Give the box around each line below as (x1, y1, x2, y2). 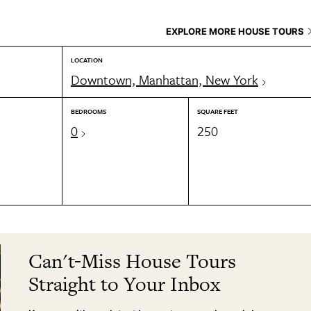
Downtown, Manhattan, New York (71, 70, 258, 89)
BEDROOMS (71, 106, 106, 116)
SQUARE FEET (197, 106, 238, 116)
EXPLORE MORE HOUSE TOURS (166, 26, 304, 37)
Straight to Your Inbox (28, 270, 221, 298)
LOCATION (71, 55, 103, 65)
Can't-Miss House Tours (28, 247, 237, 275)
